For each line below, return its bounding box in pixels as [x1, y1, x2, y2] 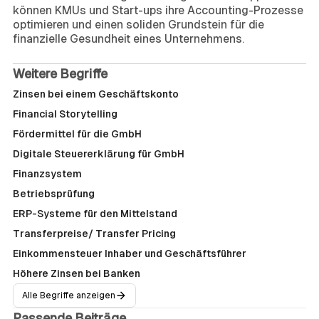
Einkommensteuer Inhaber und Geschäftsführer [13, 248, 246, 259]
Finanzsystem [13, 168, 82, 179]
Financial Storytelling [13, 108, 117, 120]
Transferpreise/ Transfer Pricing [13, 228, 176, 239]
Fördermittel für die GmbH [13, 128, 142, 140]
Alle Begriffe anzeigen [22, 291, 115, 300]
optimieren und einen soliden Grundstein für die [13, 18, 264, 31]
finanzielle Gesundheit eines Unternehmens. [13, 32, 244, 46]
